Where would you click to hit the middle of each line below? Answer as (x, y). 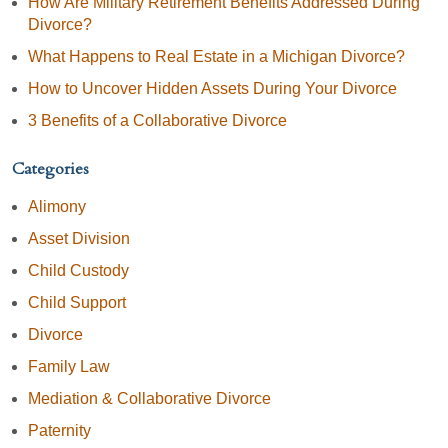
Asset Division (79, 238)
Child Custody (78, 270)
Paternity (59, 430)
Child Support (77, 302)
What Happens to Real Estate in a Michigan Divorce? (216, 56)
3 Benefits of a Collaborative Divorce (157, 120)
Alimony (57, 206)
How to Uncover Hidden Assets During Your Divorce (212, 88)
